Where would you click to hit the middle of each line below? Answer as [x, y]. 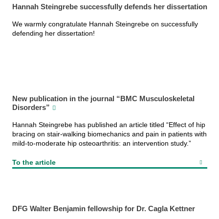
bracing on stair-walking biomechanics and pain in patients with [109, 134]
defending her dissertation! [53, 33]
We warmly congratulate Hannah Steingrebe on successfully [105, 24]
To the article [34, 162]
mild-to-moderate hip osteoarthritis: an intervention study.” [101, 143]
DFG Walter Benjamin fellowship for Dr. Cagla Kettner [103, 209]
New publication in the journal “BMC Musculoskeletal [103, 99]
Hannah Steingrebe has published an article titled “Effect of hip [109, 124]
